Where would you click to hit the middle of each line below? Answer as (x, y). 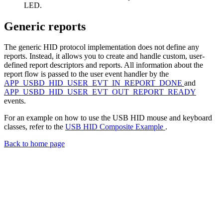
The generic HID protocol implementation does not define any (102, 47)
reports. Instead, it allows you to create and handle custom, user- (104, 56)
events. (15, 101)
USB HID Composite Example (115, 127)
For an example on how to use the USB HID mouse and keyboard (108, 118)
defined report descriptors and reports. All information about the (104, 65)
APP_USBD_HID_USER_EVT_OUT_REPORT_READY (100, 92)
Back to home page (34, 144)
